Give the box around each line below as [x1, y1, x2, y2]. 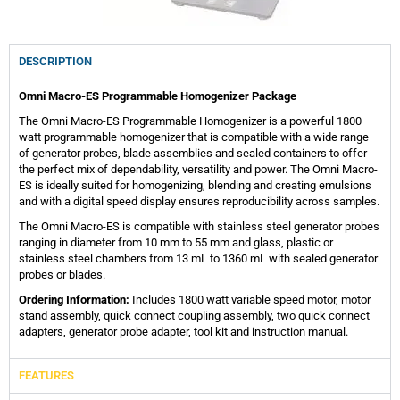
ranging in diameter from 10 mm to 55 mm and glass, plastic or [19, 235, 333, 249]
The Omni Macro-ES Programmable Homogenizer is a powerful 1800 [19, 113, 362, 128]
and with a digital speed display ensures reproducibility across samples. [19, 194, 379, 208]
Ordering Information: [19, 292, 129, 306]
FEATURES [19, 368, 74, 382]
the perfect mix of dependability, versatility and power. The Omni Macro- [19, 162, 378, 176]
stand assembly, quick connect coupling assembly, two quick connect [19, 308, 370, 322]
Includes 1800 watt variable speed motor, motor [129, 292, 371, 306]
